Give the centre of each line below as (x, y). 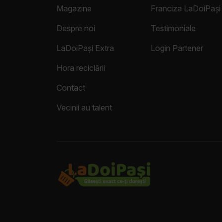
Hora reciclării (81, 68)
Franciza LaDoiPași (186, 9)
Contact (71, 88)
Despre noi (76, 28)
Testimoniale (173, 28)
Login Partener (177, 48)
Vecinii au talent (84, 108)
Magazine (74, 9)
